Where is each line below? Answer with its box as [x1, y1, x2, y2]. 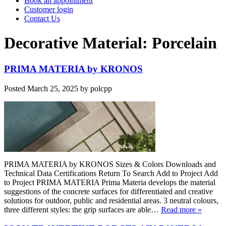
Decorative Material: [4, 34, 152, 52]
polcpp [90, 84, 112, 93]
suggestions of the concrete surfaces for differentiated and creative [4, 187, 213, 196]
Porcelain [152, 34, 217, 52]
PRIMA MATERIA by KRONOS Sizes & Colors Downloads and [4, 159, 216, 168]
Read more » [161, 205, 202, 214]
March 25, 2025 [27, 84, 78, 93]
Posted [4, 84, 27, 93]
